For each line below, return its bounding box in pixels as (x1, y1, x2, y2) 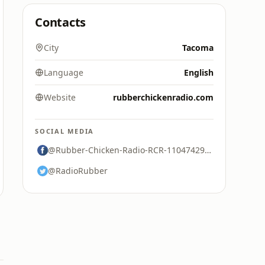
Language (44, 67, 83, 78)
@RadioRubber (48, 165, 108, 176)
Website (44, 92, 76, 103)
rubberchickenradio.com (113, 92, 214, 103)
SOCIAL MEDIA (35, 127, 95, 135)
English (184, 67, 214, 78)
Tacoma (182, 42, 214, 53)
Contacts (35, 14, 86, 30)
